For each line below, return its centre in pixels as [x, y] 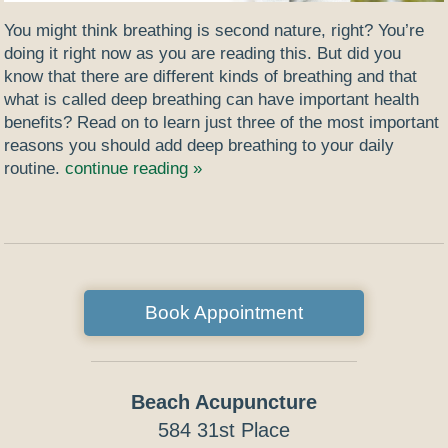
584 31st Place [224, 429]
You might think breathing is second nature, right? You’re [214, 31]
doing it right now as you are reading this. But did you [203, 54]
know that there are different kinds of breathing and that [211, 77]
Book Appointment [224, 312]
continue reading [129, 169]
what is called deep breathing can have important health [212, 100]
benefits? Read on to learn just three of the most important [222, 123]
